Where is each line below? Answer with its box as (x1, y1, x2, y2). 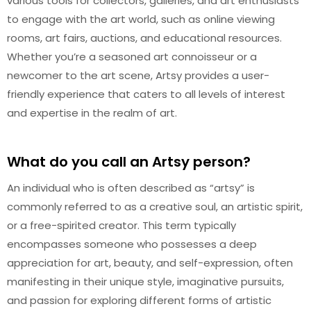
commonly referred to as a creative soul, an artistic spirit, (7, 199, 303, 214)
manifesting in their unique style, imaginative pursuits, (7, 274, 284, 289)
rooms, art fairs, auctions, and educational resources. (7, 31, 282, 45)
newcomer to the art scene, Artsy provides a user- (7, 68, 269, 83)
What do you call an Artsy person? (7, 151, 251, 171)
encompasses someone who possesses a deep (7, 236, 257, 251)
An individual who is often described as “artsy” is (7, 180, 255, 195)
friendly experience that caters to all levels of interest (7, 87, 285, 101)
